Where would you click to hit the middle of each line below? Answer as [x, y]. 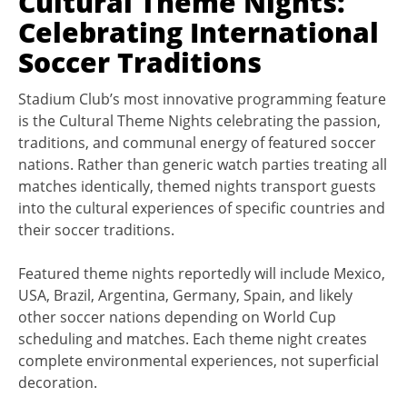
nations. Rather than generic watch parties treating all [203, 164]
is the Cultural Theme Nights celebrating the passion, [199, 120]
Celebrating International [199, 32]
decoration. [58, 382]
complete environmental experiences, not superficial [199, 360]
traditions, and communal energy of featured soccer [197, 142]
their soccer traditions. [96, 229]
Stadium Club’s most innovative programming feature [202, 99]
